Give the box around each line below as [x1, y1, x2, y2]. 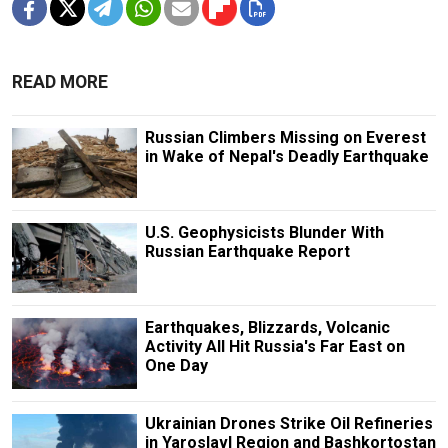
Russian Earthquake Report [144, 242, 350, 262]
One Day [144, 356, 208, 376]
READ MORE [12, 72, 108, 93]
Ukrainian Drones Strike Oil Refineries [144, 413, 433, 433]
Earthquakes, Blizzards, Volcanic [144, 318, 390, 338]
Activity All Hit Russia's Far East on [144, 337, 405, 357]
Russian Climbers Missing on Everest [144, 128, 426, 148]
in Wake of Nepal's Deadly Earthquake [144, 147, 429, 167]
